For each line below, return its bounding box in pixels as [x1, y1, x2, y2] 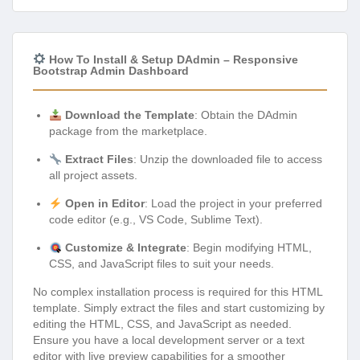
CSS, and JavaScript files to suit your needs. [49, 257, 274, 271]
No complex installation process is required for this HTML [33, 285, 322, 299]
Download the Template [64, 108, 194, 122]
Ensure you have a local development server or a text [33, 333, 305, 347]
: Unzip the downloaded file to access [133, 153, 322, 166]
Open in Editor [64, 197, 145, 211]
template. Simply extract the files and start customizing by [33, 301, 325, 315]
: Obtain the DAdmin [194, 108, 297, 122]
